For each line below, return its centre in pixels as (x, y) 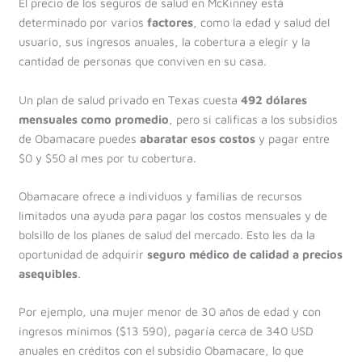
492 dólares (274, 99)
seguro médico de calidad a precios (244, 254)
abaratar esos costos (197, 138)
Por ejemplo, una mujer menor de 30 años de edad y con (169, 312)
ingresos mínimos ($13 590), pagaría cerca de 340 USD (166, 331)
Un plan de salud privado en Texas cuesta (129, 99)
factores (170, 23)
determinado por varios (82, 23)
